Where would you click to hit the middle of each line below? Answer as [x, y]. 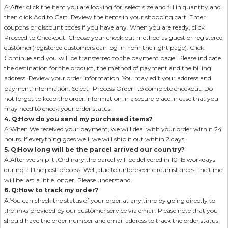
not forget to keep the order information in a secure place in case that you [111, 98]
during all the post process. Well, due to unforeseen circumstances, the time [113, 169]
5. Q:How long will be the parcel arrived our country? [94, 149]
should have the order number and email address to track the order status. [112, 220]
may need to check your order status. [58, 108]
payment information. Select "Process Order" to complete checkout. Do [108, 88]
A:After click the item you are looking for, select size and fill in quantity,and [112, 7]
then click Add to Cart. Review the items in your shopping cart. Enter [105, 17]
